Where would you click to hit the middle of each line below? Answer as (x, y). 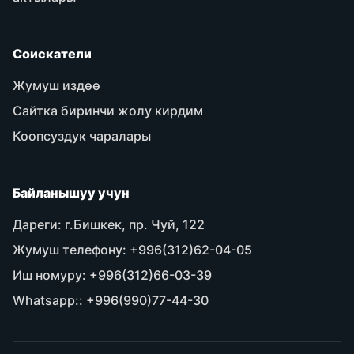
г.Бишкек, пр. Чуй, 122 (133, 224)
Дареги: (37, 224)
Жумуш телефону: (70, 250)
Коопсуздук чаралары (82, 136)
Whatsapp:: (48, 300)
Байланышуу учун (71, 193)
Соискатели (52, 54)
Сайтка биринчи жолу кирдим (108, 111)
